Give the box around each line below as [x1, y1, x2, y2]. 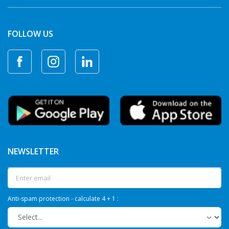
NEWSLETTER [8, 145, 59, 157]
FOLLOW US [8, 28, 53, 39]
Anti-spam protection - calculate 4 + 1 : [8, 194, 119, 203]
